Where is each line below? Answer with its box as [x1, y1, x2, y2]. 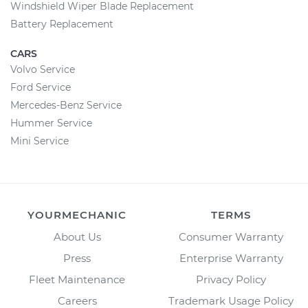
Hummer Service [10, 117, 92, 129]
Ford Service [10, 81, 71, 93]
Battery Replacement [10, 18, 113, 30]
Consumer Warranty [179, 230, 283, 243]
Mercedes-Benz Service [10, 99, 122, 111]
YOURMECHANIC [27, 208, 126, 221]
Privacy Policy [196, 273, 266, 286]
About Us [53, 230, 101, 243]
